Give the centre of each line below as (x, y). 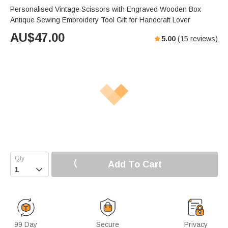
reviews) (203, 39)
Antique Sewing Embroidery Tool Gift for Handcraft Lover (100, 20)
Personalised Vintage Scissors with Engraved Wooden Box (106, 9)
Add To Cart (135, 164)
